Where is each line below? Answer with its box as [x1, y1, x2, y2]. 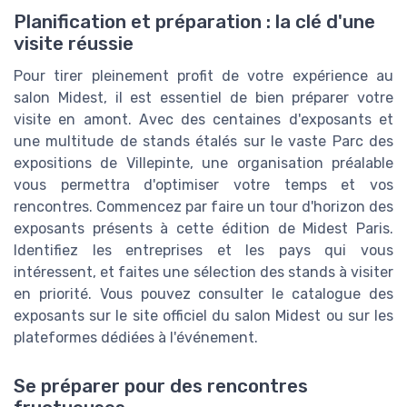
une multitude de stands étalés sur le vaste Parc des [14, 132, 393, 150]
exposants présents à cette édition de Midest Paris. [14, 219, 393, 237]
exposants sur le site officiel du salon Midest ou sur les [14, 306, 393, 324]
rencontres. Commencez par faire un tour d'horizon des [14, 197, 393, 215]
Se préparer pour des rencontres [14, 374, 308, 397]
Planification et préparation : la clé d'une [14, 10, 375, 33]
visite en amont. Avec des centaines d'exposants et [14, 110, 393, 128]
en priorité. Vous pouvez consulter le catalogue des [14, 284, 393, 303]
